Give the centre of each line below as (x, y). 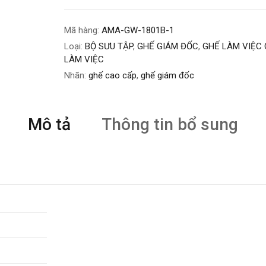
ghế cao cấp (112, 75)
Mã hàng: (83, 30)
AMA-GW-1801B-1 (137, 30)
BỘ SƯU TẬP (109, 46)
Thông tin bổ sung (170, 124)
